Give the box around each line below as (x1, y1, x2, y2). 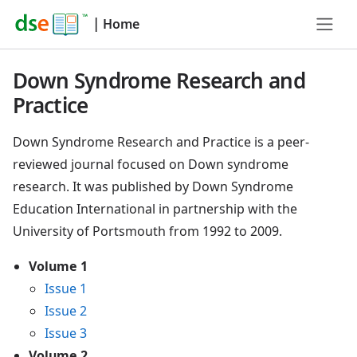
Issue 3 (45, 324, 87, 342)
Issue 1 (45, 280, 87, 297)
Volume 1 (29, 257, 88, 275)
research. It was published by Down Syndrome (13, 178, 293, 195)
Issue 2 (45, 302, 87, 320)
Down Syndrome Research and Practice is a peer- (13, 133, 309, 151)
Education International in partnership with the (13, 200, 297, 218)
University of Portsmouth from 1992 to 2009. (13, 222, 282, 240)
